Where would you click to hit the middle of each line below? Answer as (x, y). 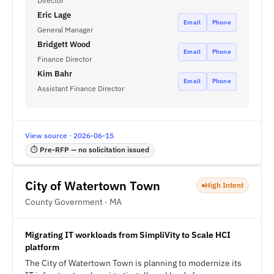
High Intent (224, 185)
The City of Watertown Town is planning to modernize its (133, 263)
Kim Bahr (55, 74)
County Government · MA (73, 202)
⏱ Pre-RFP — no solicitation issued (90, 150)
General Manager (65, 30)
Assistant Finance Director (81, 88)
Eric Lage (54, 15)
